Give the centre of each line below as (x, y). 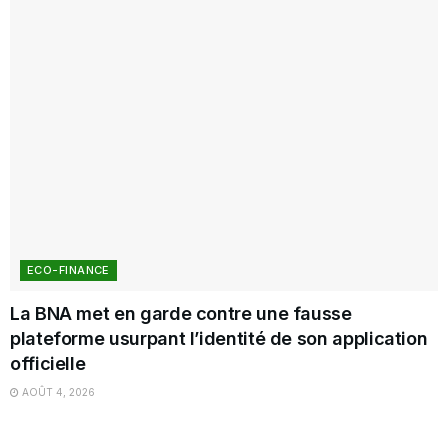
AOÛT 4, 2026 (57, 392)
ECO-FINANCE (68, 270)
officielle (48, 364)
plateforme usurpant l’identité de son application (219, 339)
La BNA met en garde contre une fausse (181, 314)
